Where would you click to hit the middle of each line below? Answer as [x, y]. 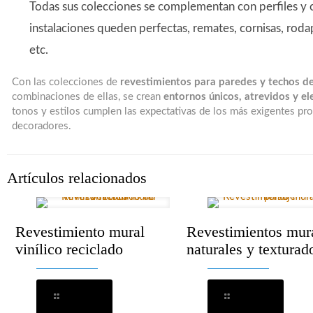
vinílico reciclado [69, 249]
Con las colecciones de [66, 82]
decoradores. [42, 126]
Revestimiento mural [80, 232]
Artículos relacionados [77, 178]
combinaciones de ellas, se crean [88, 97]
